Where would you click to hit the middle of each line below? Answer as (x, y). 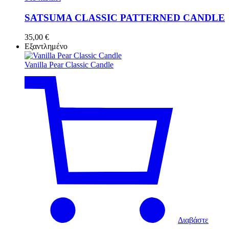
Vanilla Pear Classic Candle (69, 65)
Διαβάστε (193, 220)
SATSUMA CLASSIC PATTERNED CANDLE (125, 17)
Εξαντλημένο (46, 47)
